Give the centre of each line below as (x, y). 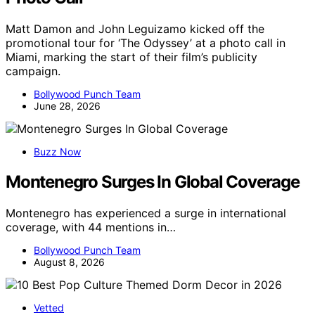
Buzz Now (57, 151)
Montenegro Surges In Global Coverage (153, 181)
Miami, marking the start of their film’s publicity (131, 57)
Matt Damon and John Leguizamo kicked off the (135, 28)
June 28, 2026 (67, 105)
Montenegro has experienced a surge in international (146, 213)
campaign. (33, 71)
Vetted (49, 307)
